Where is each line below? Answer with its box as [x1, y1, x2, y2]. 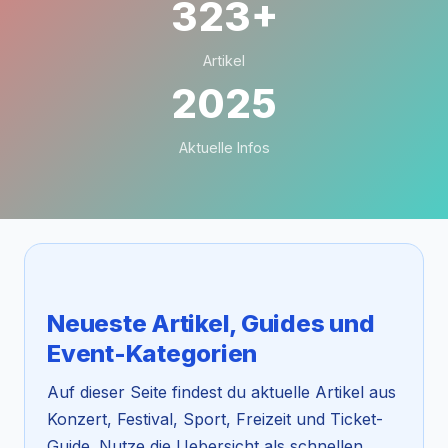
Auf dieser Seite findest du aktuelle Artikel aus [47, 382, 396, 403]
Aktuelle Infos [178, 139, 270, 156]
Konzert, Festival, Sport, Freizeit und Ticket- [47, 409, 383, 430]
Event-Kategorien [47, 339, 258, 369]
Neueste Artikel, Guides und [47, 309, 375, 339]
